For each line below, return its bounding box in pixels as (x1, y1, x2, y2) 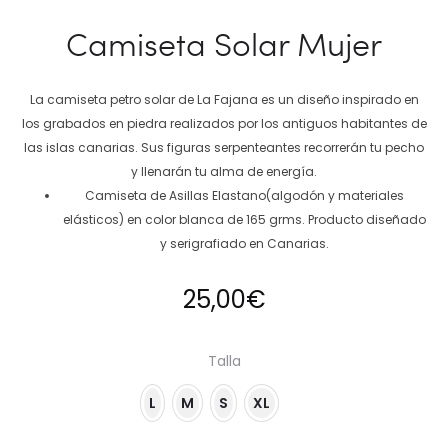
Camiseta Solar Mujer (66, 22, 382, 66)
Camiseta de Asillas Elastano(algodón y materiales (84, 187, 404, 205)
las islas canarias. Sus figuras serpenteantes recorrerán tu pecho (24, 139, 424, 157)
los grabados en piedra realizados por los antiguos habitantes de (21, 115, 427, 133)
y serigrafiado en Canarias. (159, 235, 329, 253)
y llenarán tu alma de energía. (131, 163, 317, 181)
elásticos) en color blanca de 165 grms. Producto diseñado (62, 211, 426, 229)
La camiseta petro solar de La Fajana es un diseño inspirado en (29, 91, 419, 109)
